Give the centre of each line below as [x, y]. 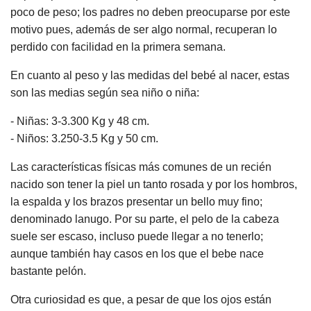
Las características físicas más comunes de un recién [141, 167]
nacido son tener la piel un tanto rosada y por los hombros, [154, 184]
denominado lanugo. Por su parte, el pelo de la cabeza [145, 219]
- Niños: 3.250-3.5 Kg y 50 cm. [84, 138]
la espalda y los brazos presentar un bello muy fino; [136, 201]
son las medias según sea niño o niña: [105, 92]
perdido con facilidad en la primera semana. [118, 47]
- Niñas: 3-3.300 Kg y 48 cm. [80, 121]
